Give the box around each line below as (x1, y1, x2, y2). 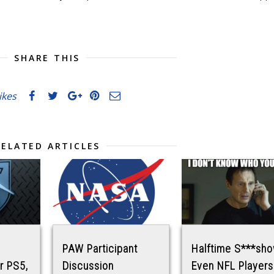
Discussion (62, 259, 114, 273)
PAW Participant (62, 242, 138, 256)
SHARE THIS (14, 51, 81, 64)
